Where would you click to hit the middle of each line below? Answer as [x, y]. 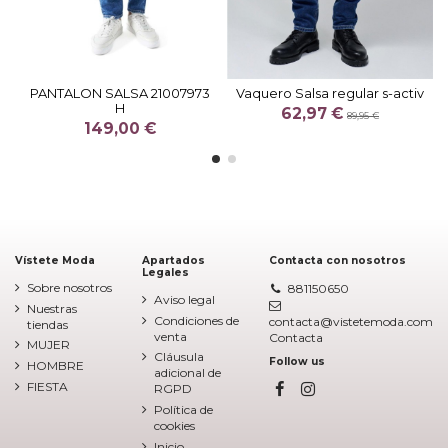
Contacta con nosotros [337, 260]
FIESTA [47, 387]
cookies [174, 426]
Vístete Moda [55, 260]
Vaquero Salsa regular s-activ [330, 94]
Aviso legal [184, 299]
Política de [183, 410]
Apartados [173, 260]
